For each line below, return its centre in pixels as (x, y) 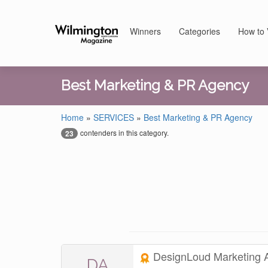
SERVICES (114, 117)
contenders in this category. (124, 133)
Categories (200, 31)
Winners (145, 31)
